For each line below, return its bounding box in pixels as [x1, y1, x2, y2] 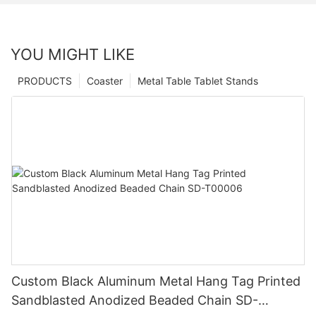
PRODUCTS [18, 74, 72, 87]
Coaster [87, 74, 123, 87]
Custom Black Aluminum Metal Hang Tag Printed [11, 273, 300, 288]
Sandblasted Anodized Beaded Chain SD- [11, 292, 258, 308]
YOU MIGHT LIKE [11, 44, 135, 63]
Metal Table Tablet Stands [138, 74, 258, 87]
